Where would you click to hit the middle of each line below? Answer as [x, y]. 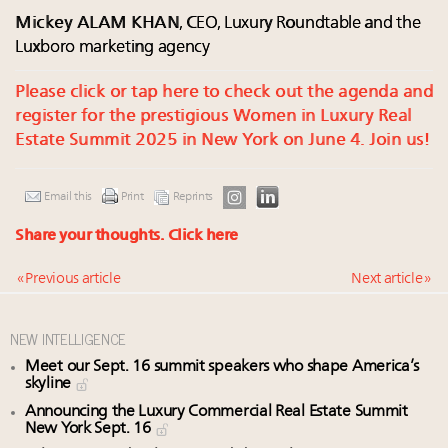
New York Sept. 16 [90, 428]
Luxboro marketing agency [112, 47]
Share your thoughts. [91, 236]
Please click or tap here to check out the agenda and [224, 92]
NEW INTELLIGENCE [68, 338]
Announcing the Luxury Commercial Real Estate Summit [216, 411]
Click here [202, 236]
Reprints [193, 196]
